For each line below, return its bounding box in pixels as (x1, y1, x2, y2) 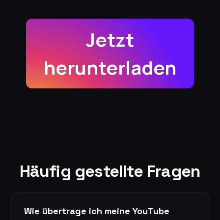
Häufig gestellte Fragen (19, 161, 201, 182)
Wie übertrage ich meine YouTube (24, 205, 169, 217)
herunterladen (44, 55, 176, 81)
